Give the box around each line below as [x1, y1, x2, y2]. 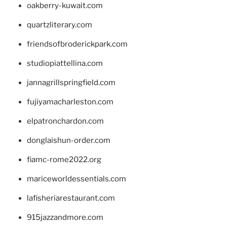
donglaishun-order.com [26, 135, 110, 145]
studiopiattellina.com [26, 58, 103, 68]
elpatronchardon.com [26, 116, 104, 126]
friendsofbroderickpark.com [26, 39, 128, 49]
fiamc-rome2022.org [26, 155, 101, 164]
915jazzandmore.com [26, 212, 103, 222]
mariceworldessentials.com [26, 174, 126, 183]
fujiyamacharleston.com [26, 97, 113, 106]
